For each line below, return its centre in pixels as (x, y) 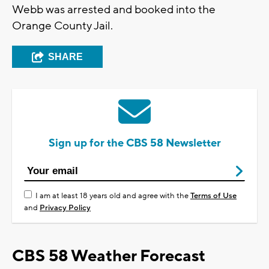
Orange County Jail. (62, 26)
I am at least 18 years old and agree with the (113, 196)
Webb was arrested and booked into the (114, 10)
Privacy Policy (65, 208)
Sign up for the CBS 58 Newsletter (134, 144)
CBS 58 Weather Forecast (109, 256)
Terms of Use (213, 196)
